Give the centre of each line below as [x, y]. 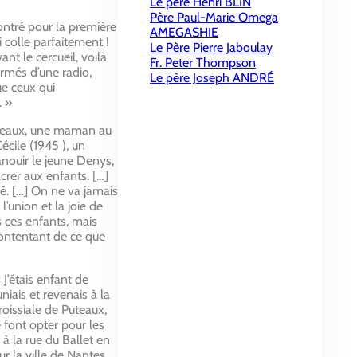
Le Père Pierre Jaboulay [211, 47]
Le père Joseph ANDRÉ [212, 78]
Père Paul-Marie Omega [214, 17]
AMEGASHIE [184, 32]
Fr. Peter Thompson [203, 63]
